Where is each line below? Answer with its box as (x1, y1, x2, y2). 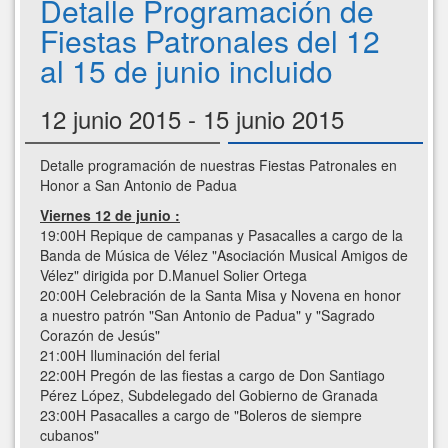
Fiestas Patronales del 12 (40, 19, 380, 63)
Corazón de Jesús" (40, 325, 160, 346)
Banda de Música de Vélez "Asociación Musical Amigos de (40, 245, 408, 266)
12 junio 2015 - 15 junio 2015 (40, 101, 344, 137)
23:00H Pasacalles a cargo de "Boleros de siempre (40, 405, 362, 426)
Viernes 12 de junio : (40, 205, 180, 226)
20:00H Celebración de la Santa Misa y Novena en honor (40, 285, 401, 306)
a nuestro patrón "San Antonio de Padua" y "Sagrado (40, 305, 375, 326)
